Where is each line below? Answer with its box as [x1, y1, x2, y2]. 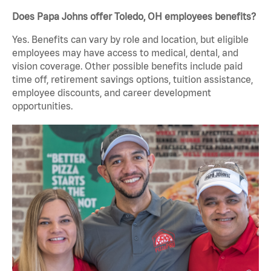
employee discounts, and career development [12, 87, 211, 99]
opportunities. [12, 100, 73, 112]
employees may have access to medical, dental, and [12, 47, 238, 59]
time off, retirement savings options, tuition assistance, [12, 74, 253, 85]
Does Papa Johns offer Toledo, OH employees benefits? [12, 11, 256, 22]
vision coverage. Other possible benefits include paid [12, 60, 243, 72]
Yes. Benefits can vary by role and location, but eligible [12, 34, 249, 45]
